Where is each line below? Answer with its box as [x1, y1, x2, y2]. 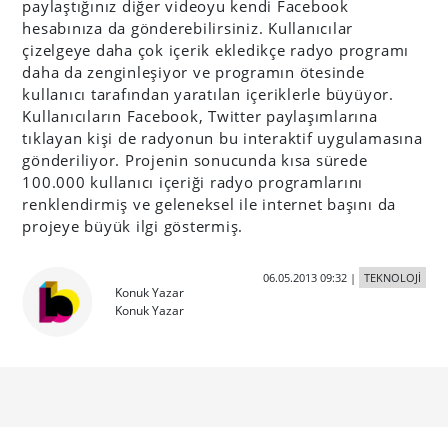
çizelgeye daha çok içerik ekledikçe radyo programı [22, 39, 410, 60]
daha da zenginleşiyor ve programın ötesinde [22, 61, 365, 82]
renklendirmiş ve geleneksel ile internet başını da [22, 193, 397, 214]
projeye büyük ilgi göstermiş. [22, 215, 244, 236]
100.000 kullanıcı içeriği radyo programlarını [22, 171, 364, 192]
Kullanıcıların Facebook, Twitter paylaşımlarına [22, 105, 378, 126]
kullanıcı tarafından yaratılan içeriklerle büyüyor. [22, 83, 394, 104]
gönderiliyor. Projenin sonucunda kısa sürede [22, 149, 368, 170]
